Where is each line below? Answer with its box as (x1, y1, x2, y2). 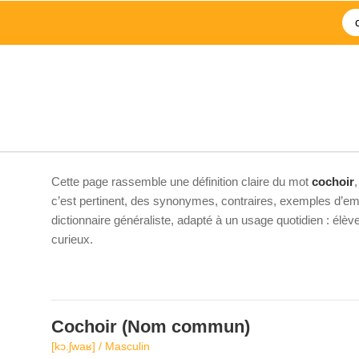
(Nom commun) (117, 317, 250, 337)
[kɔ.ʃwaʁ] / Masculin (51, 340, 150, 353)
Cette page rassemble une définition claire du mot (51, 175, 312, 188)
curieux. (51, 232, 93, 246)
